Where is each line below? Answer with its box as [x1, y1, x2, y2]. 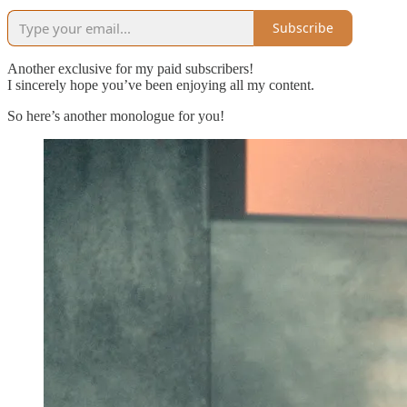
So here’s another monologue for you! [7, 107, 224, 124]
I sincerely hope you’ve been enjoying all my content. [7, 76, 314, 93]
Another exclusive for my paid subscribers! [7, 60, 253, 76]
